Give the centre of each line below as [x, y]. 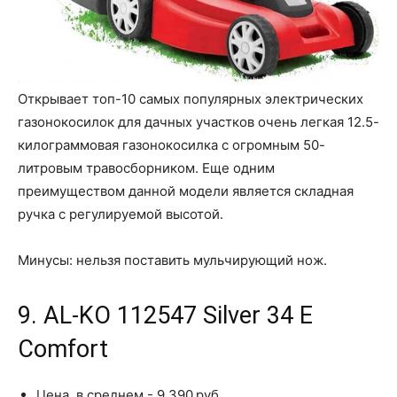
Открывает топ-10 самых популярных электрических [191, 98]
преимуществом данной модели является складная [186, 191]
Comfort [63, 349]
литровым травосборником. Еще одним [146, 167]
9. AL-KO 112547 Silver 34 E [165, 315]
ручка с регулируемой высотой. [121, 214]
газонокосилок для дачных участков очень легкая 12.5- [198, 121]
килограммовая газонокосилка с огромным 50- [171, 144]
